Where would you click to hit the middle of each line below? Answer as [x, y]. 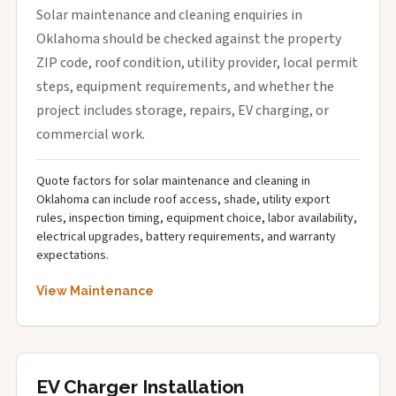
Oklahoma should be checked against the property [189, 39]
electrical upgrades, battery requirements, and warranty [186, 237]
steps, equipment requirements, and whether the [185, 87]
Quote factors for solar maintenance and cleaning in [173, 181]
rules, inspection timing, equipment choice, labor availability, [197, 218]
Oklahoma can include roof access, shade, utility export [183, 200]
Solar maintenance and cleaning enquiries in [169, 15]
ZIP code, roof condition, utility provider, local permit [197, 63]
